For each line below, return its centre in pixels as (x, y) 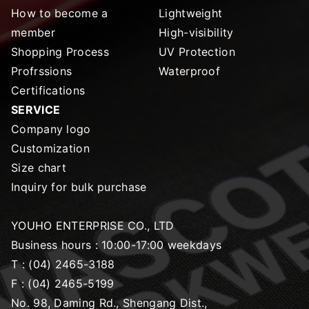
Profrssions (42, 71)
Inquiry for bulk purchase (79, 187)
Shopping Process (60, 51)
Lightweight (191, 13)
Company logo (51, 129)
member (33, 32)
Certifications (48, 90)
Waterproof (189, 71)
